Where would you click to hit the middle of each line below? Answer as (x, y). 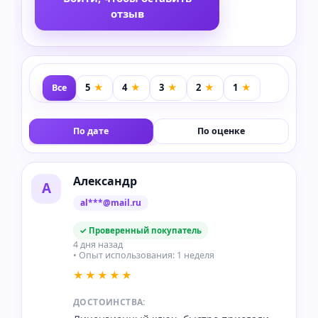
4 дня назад (98, 244)
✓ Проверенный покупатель (141, 230)
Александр (105, 181)
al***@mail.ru (111, 202)
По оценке (221, 131)
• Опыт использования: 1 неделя (144, 255)
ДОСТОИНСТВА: (109, 302)
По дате (91, 131)
